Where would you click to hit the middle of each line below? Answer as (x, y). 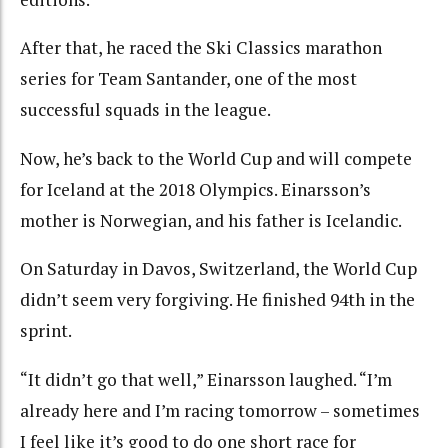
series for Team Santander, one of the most (188, 79)
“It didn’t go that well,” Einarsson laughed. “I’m (206, 379)
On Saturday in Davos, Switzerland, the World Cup (218, 269)
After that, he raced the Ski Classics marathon (201, 48)
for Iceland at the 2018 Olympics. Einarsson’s (195, 189)
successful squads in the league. (145, 110)
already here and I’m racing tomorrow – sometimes (220, 410)
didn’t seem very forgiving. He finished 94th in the (217, 300)
